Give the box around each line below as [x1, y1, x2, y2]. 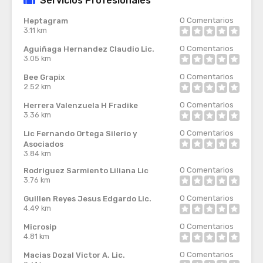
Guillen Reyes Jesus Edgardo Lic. [23, 194, 151, 203]
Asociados [23, 140, 63, 149]
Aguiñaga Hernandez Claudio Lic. [23, 45, 154, 53]
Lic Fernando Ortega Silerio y [23, 129, 137, 138]
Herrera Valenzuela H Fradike [23, 101, 138, 110]
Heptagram [23, 16, 68, 25]
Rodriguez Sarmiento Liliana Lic [23, 166, 149, 175]
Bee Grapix [23, 73, 65, 82]
